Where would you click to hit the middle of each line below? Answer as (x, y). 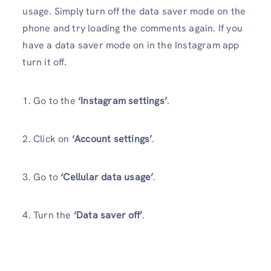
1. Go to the (50, 100)
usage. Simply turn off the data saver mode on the (134, 11)
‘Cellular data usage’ (107, 177)
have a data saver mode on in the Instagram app (131, 45)
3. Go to (42, 177)
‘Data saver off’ (108, 215)
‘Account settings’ (112, 139)
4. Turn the (48, 215)
